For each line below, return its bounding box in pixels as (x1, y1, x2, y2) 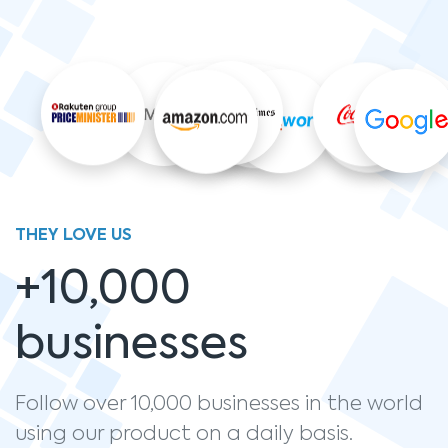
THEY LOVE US (15, 228, 132, 244)
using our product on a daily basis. (15, 425, 353, 445)
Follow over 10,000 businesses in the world (15, 395, 423, 415)
